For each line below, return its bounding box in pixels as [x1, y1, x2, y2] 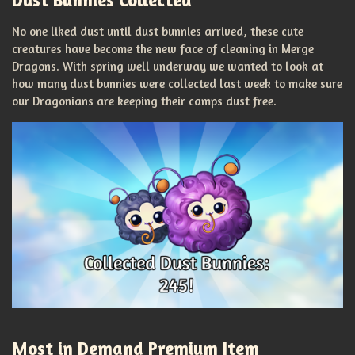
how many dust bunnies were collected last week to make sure [12, 75, 342, 91]
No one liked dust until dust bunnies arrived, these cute [12, 23, 303, 39]
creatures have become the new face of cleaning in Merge [12, 40, 314, 56]
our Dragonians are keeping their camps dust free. [12, 93, 277, 109]
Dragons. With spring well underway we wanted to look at [12, 58, 323, 74]
